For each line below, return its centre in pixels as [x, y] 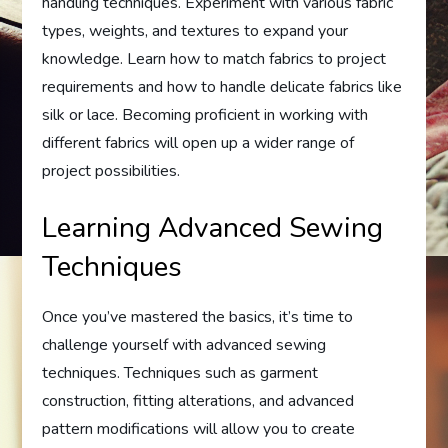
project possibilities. [111, 171]
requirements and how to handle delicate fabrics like [222, 87]
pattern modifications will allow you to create [199, 429]
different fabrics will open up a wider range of [198, 143]
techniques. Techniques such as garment [180, 373]
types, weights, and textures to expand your [195, 31]
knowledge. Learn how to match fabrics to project [214, 59]
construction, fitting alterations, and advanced [198, 401]
